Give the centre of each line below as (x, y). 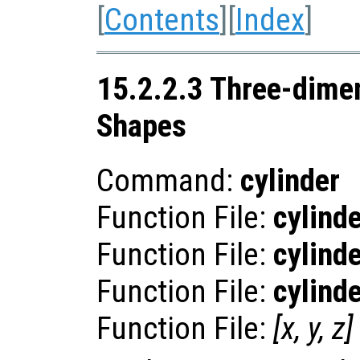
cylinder (290, 180)
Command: (168, 180)
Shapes (141, 127)
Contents (162, 20)
